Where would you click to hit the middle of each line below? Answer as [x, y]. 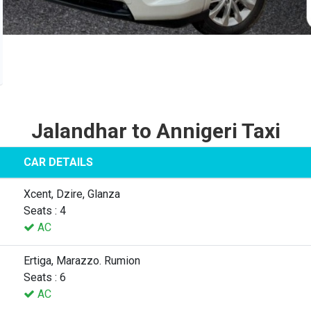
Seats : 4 [45, 210]
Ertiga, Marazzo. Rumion [82, 260]
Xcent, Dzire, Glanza [72, 194]
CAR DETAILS [58, 162]
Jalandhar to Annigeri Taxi [155, 131]
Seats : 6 [45, 277]
